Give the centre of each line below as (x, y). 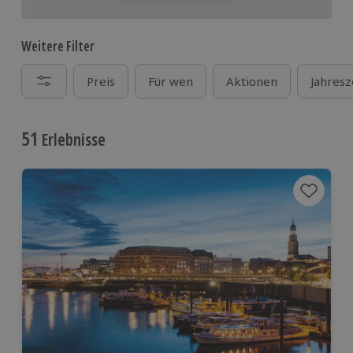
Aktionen (252, 81)
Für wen (171, 81)
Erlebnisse (72, 139)
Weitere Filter (58, 46)
